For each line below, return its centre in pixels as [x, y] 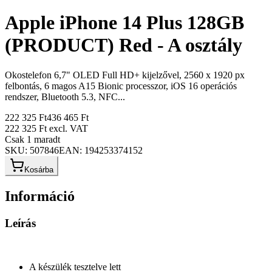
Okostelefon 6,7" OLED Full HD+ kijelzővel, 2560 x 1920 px [125, 75]
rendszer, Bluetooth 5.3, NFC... [65, 97]
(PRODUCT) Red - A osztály [124, 45]
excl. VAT [67, 128]
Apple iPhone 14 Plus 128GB [124, 23]
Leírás [20, 223]
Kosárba [39, 169]
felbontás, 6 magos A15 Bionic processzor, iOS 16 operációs [121, 86]
